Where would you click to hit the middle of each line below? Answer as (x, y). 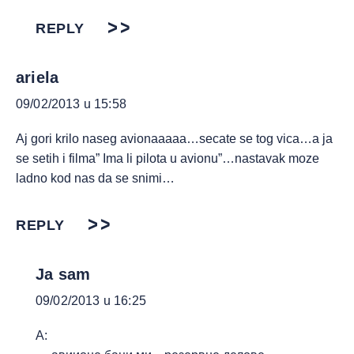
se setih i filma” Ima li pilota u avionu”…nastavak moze (168, 158)
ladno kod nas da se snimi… (95, 178)
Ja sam (63, 274)
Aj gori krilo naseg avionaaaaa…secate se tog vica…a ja (174, 139)
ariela (38, 77)
